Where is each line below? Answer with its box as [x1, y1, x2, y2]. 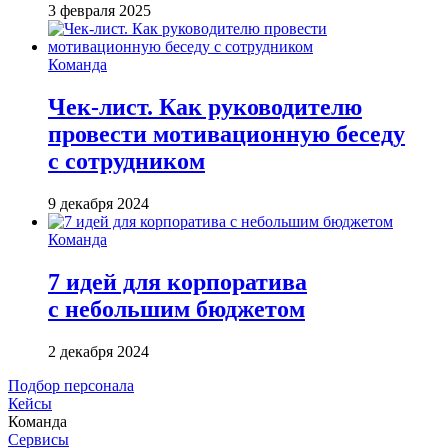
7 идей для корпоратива [48, 268, 307, 295]
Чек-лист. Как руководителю [48, 93, 362, 120]
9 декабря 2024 [48, 194, 149, 212]
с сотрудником [48, 147, 205, 174]
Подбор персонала [8, 376, 134, 394]
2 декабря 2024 [48, 342, 149, 360]
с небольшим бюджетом [48, 295, 305, 322]
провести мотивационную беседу [48, 120, 405, 147]
